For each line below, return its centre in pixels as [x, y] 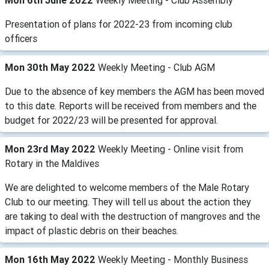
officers [21, 38]
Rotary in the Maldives [52, 163]
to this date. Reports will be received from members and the [131, 106]
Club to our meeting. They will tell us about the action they [128, 202]
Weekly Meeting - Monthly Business [173, 259]
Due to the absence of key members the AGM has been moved [134, 91]
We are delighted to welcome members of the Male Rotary [127, 187]
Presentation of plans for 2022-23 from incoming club [119, 24]
